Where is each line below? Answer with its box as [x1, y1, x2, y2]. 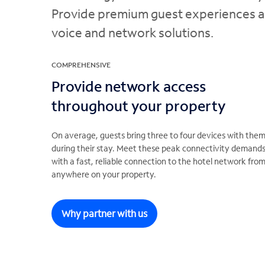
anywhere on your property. [51, 169, 156, 180]
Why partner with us [62, 207, 147, 219]
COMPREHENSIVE [51, 60, 111, 69]
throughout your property [51, 96, 232, 115]
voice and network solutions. [51, 24, 214, 41]
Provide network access [51, 77, 206, 95]
